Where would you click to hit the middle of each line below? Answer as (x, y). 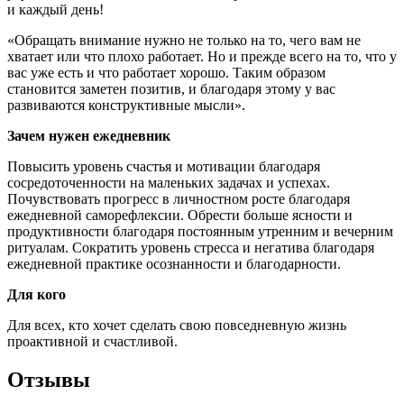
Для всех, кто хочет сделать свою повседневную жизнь (177, 326)
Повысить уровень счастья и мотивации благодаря (164, 167)
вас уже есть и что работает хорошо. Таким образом (166, 73)
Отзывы (49, 380)
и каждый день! (55, 10)
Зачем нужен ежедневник (89, 136)
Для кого (37, 295)
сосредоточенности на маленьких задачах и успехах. (169, 183)
